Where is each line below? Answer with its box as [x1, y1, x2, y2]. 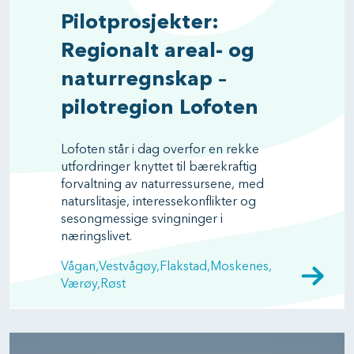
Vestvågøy [99, 261, 156, 273]
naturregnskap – [61, 70, 227, 90]
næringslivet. [61, 231, 132, 243]
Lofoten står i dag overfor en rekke [61, 144, 259, 156]
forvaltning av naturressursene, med [61, 179, 264, 191]
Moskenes [210, 261, 269, 273]
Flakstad [160, 261, 207, 273]
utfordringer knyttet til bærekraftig [61, 161, 257, 174]
